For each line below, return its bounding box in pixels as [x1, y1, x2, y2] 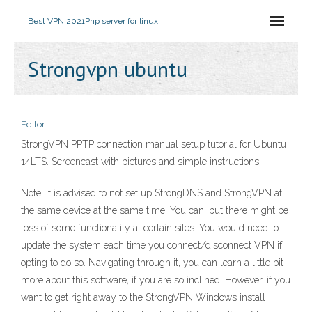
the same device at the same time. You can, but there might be [21, 205, 288, 216]
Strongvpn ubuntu [28, 55, 187, 82]
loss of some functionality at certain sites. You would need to [21, 222, 279, 233]
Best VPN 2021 [28, 16, 85, 26]
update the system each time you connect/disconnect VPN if [21, 240, 282, 251]
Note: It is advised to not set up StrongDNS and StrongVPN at [21, 187, 282, 198]
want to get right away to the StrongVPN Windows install [21, 292, 265, 303]
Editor [21, 119, 45, 130]
